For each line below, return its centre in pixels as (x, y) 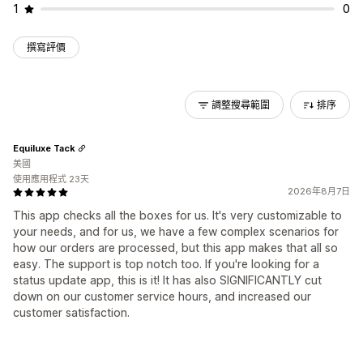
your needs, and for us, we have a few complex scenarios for (176, 231)
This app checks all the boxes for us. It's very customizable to (177, 215)
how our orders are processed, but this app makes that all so (175, 248)
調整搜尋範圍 (241, 105)
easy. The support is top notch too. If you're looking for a (166, 264)
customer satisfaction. (71, 312)
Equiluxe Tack (44, 148)
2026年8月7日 (319, 191)
